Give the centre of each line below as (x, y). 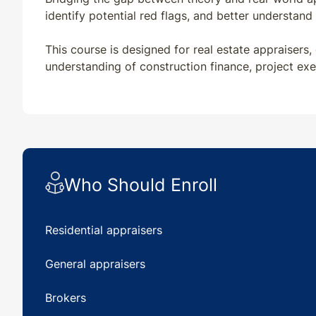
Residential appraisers (105, 230)
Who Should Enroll (141, 184)
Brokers (67, 298)
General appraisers (97, 264)
